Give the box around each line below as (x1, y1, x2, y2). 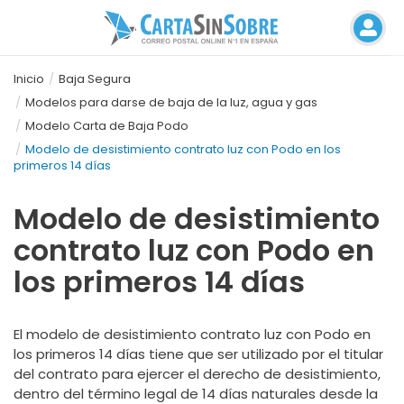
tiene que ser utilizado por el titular (145, 344, 383, 363)
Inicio (14, 70, 44, 87)
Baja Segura (59, 70, 131, 87)
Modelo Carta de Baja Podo (25, 117, 188, 134)
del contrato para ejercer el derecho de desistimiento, (14, 364, 381, 383)
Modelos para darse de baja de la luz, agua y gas (25, 94, 317, 111)
